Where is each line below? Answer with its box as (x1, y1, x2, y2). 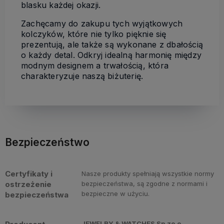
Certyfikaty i (5, 169, 52, 178)
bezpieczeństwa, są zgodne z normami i (81, 179, 208, 187)
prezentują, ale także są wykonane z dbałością (21, 39, 203, 49)
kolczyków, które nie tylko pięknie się (21, 29, 166, 39)
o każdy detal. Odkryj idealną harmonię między (21, 50, 202, 60)
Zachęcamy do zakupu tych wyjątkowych (21, 18, 183, 28)
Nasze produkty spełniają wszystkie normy (81, 169, 214, 177)
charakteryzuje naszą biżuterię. (21, 71, 143, 81)
